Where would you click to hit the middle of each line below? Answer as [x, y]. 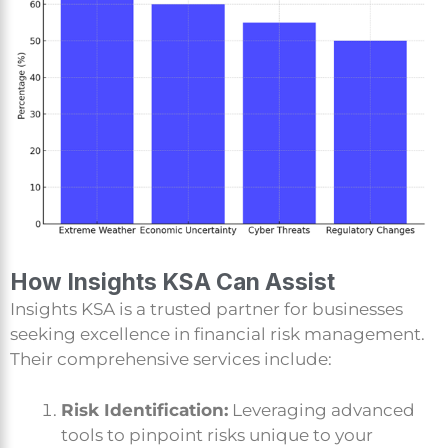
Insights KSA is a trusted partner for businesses [206, 309]
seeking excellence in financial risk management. [217, 334]
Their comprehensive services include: [171, 359]
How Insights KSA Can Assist [172, 282]
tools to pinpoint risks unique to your [217, 434]
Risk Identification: [144, 409]
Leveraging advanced [321, 409]
